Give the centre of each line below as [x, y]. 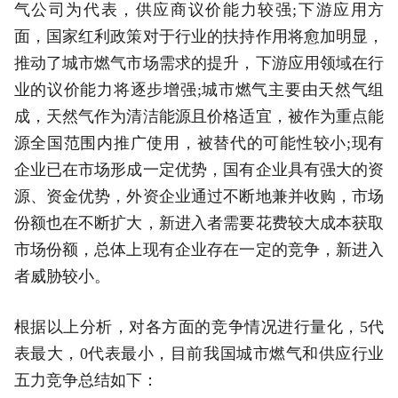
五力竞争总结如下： [86, 381]
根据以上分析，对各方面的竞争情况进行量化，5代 [199, 327]
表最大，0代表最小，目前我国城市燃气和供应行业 [199, 354]
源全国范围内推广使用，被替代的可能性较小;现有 [199, 143]
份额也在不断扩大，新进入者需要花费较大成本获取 [199, 223]
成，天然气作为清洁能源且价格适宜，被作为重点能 [199, 117]
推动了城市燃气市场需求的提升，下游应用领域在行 [199, 64]
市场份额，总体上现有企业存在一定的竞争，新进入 [199, 250]
